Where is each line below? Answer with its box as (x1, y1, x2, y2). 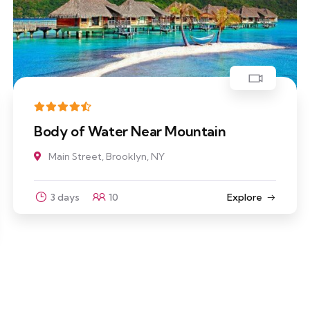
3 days (50, 191, 80, 204)
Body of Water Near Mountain (33, 122, 226, 140)
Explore (226, 191, 262, 204)
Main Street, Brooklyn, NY (48, 150, 165, 163)
